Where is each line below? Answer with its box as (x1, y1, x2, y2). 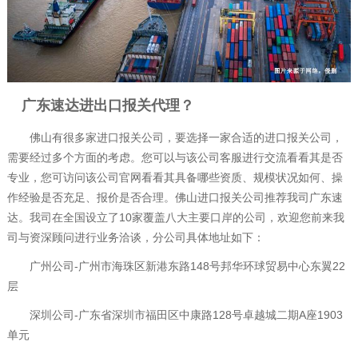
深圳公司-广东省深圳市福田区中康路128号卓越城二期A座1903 (6, 308, 343, 322)
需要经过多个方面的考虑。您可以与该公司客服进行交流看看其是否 (6, 150, 343, 164)
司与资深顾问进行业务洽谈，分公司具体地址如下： (6, 230, 265, 244)
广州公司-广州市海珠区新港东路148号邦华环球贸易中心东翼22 (6, 260, 345, 273)
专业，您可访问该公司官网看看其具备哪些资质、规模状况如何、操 (6, 170, 343, 184)
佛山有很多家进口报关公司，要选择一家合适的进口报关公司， (6, 130, 343, 144)
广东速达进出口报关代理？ (6, 97, 194, 113)
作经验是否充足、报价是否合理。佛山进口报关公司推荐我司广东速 (6, 190, 343, 204)
